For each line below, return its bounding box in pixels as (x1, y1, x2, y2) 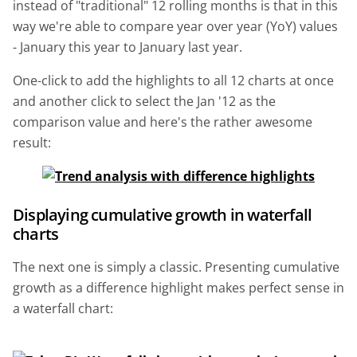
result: (13, 133, 51, 151)
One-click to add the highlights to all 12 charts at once (13, 71, 334, 89)
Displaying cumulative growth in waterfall (13, 203, 312, 226)
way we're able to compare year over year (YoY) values (13, 17, 338, 35)
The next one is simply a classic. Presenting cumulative (13, 257, 339, 276)
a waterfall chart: (13, 299, 113, 317)
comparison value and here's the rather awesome (13, 112, 312, 131)
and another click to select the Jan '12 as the (13, 92, 276, 110)
